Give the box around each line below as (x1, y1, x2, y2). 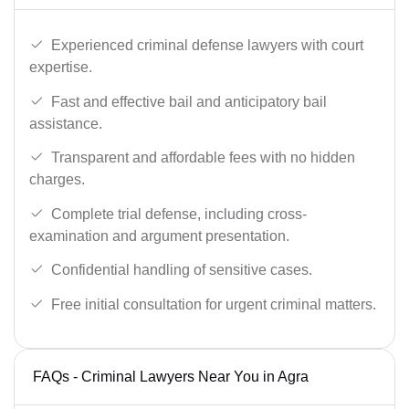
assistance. (29, 115, 102, 131)
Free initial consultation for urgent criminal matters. (51, 297, 376, 313)
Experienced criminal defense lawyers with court (51, 37, 363, 54)
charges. (29, 172, 85, 188)
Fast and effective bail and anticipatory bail (51, 93, 327, 110)
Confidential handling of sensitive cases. (51, 262, 312, 278)
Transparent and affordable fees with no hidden (51, 150, 355, 166)
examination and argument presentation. (29, 227, 289, 244)
